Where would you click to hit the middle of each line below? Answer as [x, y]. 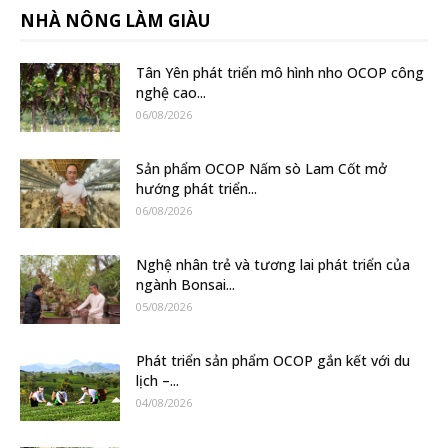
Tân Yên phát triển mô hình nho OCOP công [280, 72]
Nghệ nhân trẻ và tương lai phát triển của [273, 264]
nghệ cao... [171, 92]
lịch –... [157, 380]
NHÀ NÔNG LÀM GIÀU [115, 20]
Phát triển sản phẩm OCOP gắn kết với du [273, 360]
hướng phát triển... [196, 188]
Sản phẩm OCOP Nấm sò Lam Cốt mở [261, 168]
